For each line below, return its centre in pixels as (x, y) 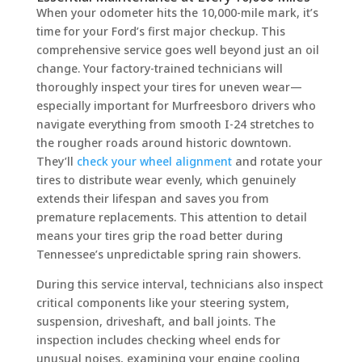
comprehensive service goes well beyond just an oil (177, 49)
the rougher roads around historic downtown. (163, 142)
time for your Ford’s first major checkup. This (160, 31)
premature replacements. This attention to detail (171, 217)
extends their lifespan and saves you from (152, 198)
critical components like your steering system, (162, 302)
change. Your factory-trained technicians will (159, 68)
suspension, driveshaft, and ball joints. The (156, 321)
